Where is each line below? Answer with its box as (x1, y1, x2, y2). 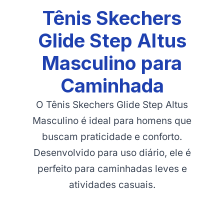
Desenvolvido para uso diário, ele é (33, 147, 191, 158)
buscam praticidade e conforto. (42, 131, 182, 142)
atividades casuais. (68, 179, 155, 190)
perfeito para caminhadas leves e (37, 163, 187, 174)
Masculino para (42, 51, 182, 74)
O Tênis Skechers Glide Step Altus (36, 99, 188, 110)
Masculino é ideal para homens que (32, 115, 191, 126)
